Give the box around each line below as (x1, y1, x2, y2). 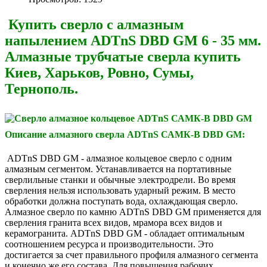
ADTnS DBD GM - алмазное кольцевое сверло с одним (5, 153, 232, 163)
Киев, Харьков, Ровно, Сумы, (5, 64, 194, 80)
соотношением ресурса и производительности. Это (5, 238, 213, 249)
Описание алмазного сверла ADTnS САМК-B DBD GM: (5, 129, 245, 139)
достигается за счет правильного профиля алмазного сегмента (5, 249, 258, 260)
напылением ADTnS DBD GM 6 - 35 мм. (5, 32, 261, 48)
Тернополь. (5, 80, 78, 97)
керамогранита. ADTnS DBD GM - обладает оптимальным (5, 228, 244, 238)
